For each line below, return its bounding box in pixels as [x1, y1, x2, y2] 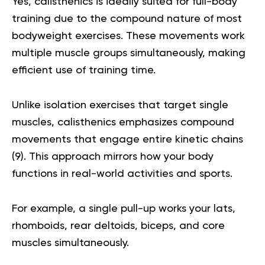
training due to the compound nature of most [12, 14, 242, 24]
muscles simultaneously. [12, 238, 132, 248]
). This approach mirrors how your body [21, 151, 214, 162]
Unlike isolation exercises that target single [12, 100, 228, 111]
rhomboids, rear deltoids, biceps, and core [12, 221, 225, 231]
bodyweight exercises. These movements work [12, 31, 245, 41]
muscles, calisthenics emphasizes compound [12, 117, 234, 128]
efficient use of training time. [12, 65, 156, 76]
